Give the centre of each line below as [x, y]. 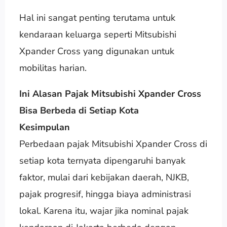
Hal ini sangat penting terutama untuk [97, 17]
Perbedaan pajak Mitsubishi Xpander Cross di [113, 144]
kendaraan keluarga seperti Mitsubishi [98, 34]
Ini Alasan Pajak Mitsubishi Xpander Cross [110, 93]
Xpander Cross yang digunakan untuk [97, 51]
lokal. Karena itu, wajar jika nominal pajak [104, 211]
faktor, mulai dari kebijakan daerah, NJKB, [104, 177]
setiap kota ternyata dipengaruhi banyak [102, 160]
